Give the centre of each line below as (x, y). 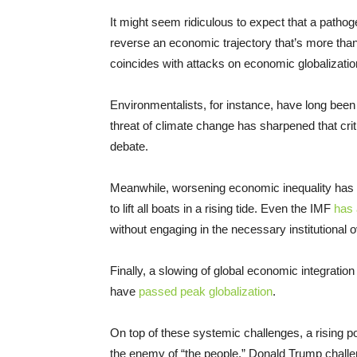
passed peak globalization (206, 292)
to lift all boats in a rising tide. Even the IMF (222, 209)
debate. (129, 147)
